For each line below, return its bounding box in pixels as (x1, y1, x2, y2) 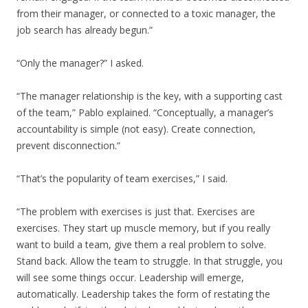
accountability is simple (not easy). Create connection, (16, 122, 256, 135)
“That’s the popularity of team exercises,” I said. (16, 172, 228, 185)
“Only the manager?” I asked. (16, 56, 144, 69)
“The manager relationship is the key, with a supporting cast (16, 89, 283, 102)
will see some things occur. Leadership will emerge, (16, 271, 244, 284)
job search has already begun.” (16, 23, 153, 36)
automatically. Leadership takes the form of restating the (16, 287, 270, 300)
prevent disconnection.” (16, 139, 120, 152)
